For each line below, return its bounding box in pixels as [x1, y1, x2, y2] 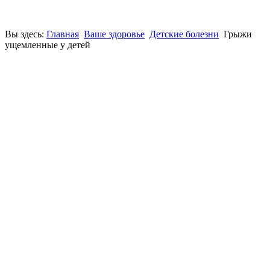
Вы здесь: [5, 29, 46, 39]
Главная [46, 29, 79, 39]
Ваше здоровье [84, 29, 145, 39]
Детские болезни [149, 29, 219, 39]
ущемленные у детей [5, 40, 90, 50]
